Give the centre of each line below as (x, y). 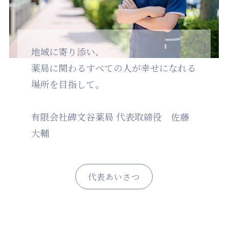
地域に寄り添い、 (67, 52)
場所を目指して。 (67, 84)
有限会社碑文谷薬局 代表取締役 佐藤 (110, 117)
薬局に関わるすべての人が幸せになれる (113, 68)
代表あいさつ (114, 177)
